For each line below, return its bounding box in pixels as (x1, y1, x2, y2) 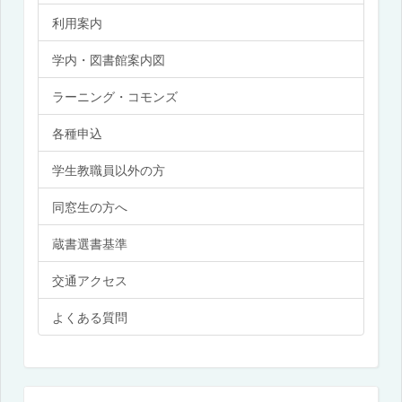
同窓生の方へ (52, 197, 127, 215)
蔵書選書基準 (52, 233, 127, 252)
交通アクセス (52, 270, 127, 289)
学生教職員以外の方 (52, 160, 165, 179)
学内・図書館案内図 (52, 49, 165, 68)
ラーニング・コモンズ (52, 86, 178, 105)
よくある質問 (52, 307, 127, 326)
